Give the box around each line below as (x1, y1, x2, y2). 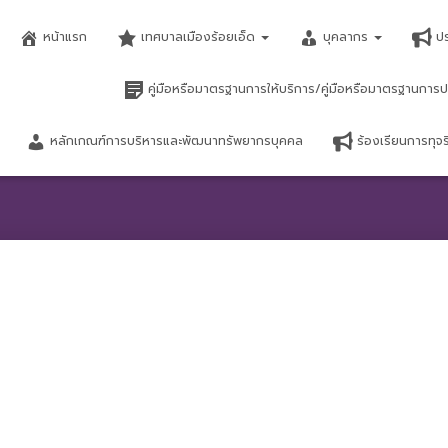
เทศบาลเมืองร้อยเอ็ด (141, 28, 259, 46)
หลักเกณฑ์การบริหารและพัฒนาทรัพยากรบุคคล (50, 132, 303, 150)
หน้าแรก (43, 28, 87, 46)
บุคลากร (323, 28, 372, 46)
